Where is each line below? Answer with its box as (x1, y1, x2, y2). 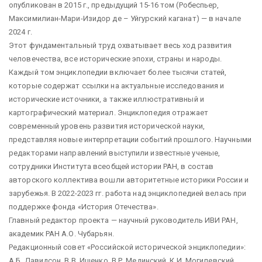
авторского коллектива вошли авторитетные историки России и (9, 175, 249, 184)
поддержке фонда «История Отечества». (9, 202, 158, 211)
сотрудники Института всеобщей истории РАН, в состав (9, 161, 214, 171)
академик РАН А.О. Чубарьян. (9, 229, 114, 238)
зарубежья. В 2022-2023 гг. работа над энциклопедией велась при (9, 188, 247, 198)
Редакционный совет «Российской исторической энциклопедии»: (9, 242, 246, 251)
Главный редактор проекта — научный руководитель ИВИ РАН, (9, 215, 238, 225)
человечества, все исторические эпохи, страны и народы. (9, 54, 222, 63)
